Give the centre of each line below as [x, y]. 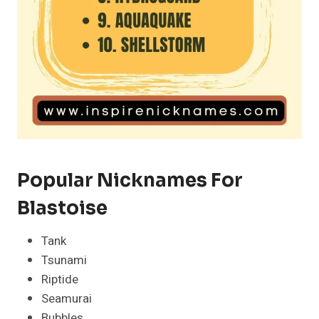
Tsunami [64, 260]
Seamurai [67, 298]
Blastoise [62, 208]
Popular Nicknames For [130, 180]
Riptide [60, 279]
